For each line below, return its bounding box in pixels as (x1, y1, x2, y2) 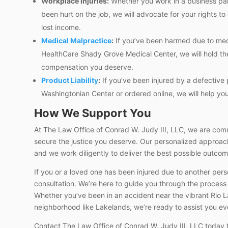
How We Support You (34, 106, 152, 120)
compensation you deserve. (41, 62, 134, 71)
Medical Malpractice (41, 36, 112, 45)
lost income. (41, 22, 81, 32)
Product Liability (41, 75, 99, 84)
